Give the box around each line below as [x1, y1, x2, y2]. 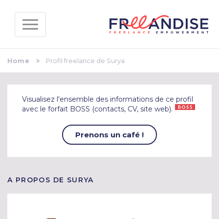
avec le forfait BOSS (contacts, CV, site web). [22, 105, 173, 113]
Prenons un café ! [75, 130, 144, 140]
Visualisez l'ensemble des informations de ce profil [22, 95, 193, 104]
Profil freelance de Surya [46, 57, 125, 65]
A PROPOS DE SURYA [7, 175, 94, 185]
